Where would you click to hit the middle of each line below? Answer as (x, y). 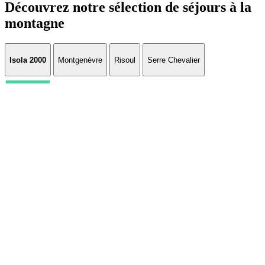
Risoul (125, 60)
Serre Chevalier (174, 60)
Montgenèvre (80, 60)
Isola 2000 (28, 60)
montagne (35, 23)
